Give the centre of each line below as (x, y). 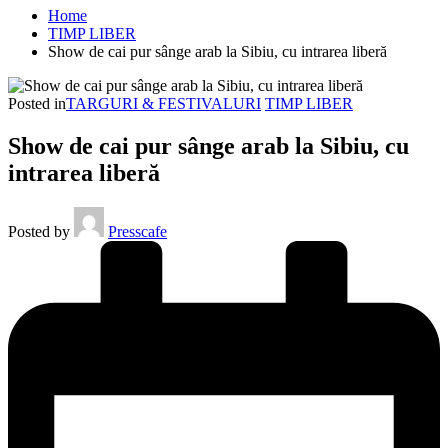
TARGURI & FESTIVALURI (163, 103)
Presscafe (137, 231)
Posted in (37, 103)
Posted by (39, 231)
